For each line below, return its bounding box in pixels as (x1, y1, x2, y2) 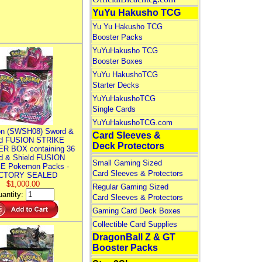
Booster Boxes (92, 57, 143, 65)
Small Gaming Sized (92, 158, 162, 167)
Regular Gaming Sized (92, 182, 168, 191)
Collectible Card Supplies (92, 220, 177, 229)
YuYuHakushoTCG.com (92, 118, 173, 127)
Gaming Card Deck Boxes (92, 206, 181, 215)
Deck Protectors (92, 141, 164, 151)
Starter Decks (92, 81, 139, 89)
